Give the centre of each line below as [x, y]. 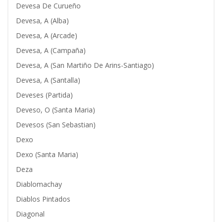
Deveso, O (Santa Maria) [55, 110]
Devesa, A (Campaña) [51, 50]
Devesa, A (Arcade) [47, 35]
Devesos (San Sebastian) [56, 125]
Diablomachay [39, 184]
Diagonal [30, 214]
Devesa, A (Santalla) [48, 80]
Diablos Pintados [43, 199]
